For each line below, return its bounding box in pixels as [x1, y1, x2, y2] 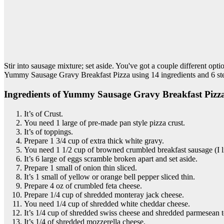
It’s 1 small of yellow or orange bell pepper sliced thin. [24, 172, 195, 181]
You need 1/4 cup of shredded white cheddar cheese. [24, 199, 190, 208]
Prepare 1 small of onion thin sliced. [24, 163, 137, 172]
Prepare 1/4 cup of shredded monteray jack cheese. [24, 190, 184, 199]
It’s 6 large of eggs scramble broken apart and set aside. [24, 154, 197, 163]
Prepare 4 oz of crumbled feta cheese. [24, 181, 142, 190]
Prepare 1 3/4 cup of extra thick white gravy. [24, 136, 164, 145]
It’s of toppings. [24, 127, 73, 136]
